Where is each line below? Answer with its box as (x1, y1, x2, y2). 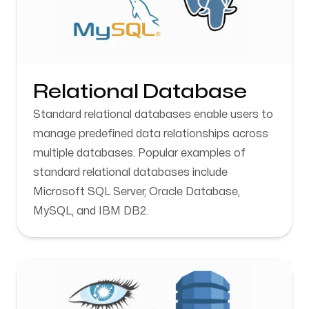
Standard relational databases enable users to (33, 109, 273, 120)
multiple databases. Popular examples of (33, 148, 246, 159)
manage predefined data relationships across (33, 128, 268, 139)
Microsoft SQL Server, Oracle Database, (33, 186, 240, 197)
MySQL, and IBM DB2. (33, 206, 148, 217)
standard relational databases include (33, 167, 228, 178)
